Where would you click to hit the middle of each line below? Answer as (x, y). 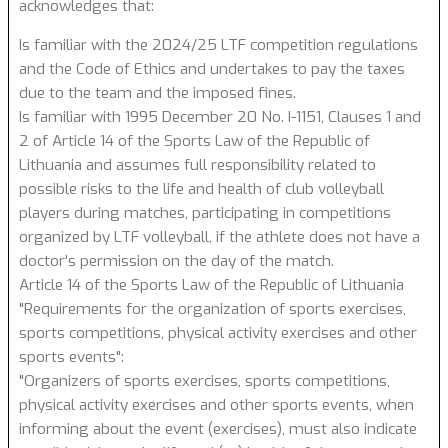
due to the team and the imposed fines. (157, 92)
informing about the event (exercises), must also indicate (218, 428)
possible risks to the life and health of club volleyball (201, 188)
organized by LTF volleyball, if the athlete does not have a (219, 236)
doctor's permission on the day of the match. (176, 260)
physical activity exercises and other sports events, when (216, 404)
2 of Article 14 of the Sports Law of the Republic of (194, 140)
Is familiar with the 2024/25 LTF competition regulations (218, 44)
